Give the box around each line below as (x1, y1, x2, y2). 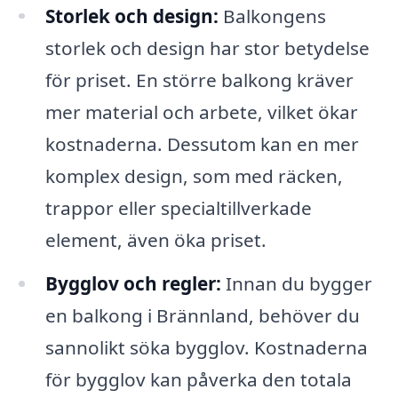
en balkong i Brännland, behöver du (44, 303, 360, 329)
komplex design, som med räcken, (44, 163, 343, 188)
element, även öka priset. (44, 227, 267, 252)
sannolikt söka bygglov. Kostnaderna (44, 335, 368, 361)
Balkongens (218, 3, 326, 28)
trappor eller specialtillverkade (44, 195, 312, 220)
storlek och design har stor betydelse (44, 35, 370, 60)
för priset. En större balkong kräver (44, 67, 354, 92)
